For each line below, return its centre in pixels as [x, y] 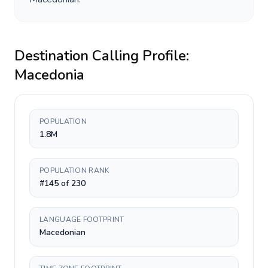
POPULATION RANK [74, 170]
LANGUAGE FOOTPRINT [82, 220]
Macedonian [63, 232]
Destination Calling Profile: [102, 56]
